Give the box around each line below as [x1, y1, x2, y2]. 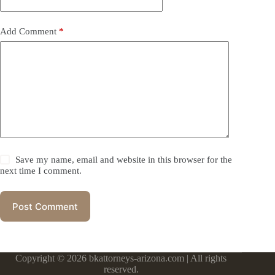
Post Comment [12, 200, 78, 212]
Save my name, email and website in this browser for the [15, 155, 233, 165]
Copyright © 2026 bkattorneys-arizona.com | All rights [15, 253, 227, 264]
